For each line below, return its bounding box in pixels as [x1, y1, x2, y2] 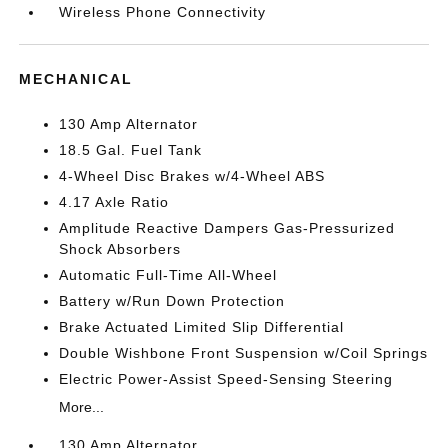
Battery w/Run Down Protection [59, 292, 286, 309]
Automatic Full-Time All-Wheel [59, 266, 278, 283]
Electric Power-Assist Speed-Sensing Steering [59, 370, 394, 387]
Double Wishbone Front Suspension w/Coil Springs [59, 344, 429, 361]
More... [59, 398, 105, 415]
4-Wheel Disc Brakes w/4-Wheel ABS [59, 167, 326, 184]
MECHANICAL [19, 70, 134, 87]
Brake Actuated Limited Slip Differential [59, 318, 345, 335]
